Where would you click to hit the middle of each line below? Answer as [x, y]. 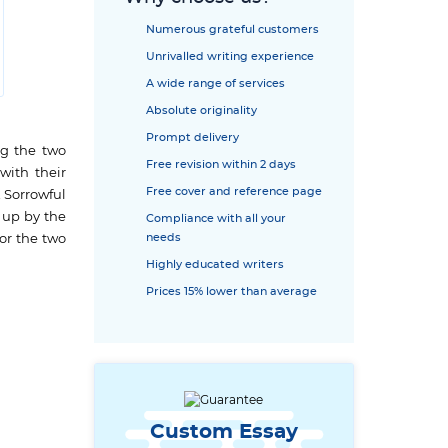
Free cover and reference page [234, 191]
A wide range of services [215, 83]
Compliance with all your [216, 218]
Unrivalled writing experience [230, 56]
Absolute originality [201, 110]
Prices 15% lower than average [231, 291]
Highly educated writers [215, 264]
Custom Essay [223, 432]
